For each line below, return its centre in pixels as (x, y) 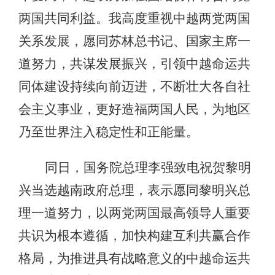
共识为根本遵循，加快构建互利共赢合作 (134, 236)
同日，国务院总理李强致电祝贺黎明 (148, 168)
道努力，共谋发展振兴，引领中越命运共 (134, 64)
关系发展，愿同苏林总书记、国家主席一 (134, 41)
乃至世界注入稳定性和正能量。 (109, 132)
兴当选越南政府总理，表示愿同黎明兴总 (134, 191)
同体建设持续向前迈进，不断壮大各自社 (134, 87)
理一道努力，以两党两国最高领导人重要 (134, 213)
